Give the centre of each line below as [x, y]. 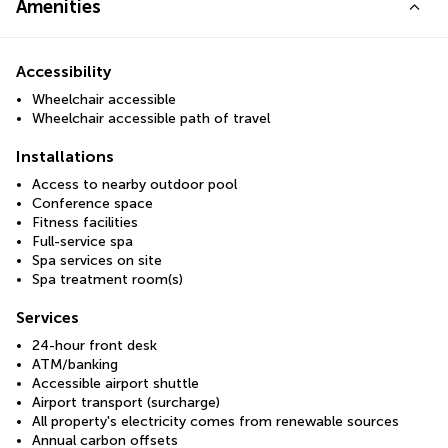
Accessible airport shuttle [115, 383]
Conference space [92, 203]
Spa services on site [97, 260]
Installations [65, 156]
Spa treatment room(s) [107, 279]
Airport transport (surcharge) [126, 402]
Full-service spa [82, 241]
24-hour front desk [94, 345]
